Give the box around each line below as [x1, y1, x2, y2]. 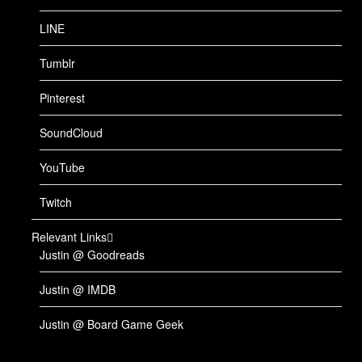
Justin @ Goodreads [40, 246, 145, 263]
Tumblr [40, 54, 75, 71]
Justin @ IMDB [40, 280, 116, 297]
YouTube [40, 158, 85, 175]
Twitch [40, 193, 72, 210]
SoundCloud [40, 124, 103, 141]
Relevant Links [32, 228, 107, 245]
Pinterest [40, 89, 85, 106]
